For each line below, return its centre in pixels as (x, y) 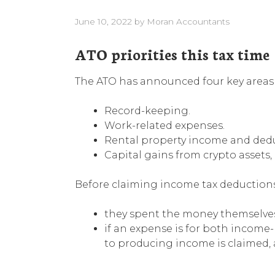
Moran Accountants (188, 21)
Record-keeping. (147, 110)
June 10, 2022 (103, 21)
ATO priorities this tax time (172, 53)
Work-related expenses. (165, 125)
